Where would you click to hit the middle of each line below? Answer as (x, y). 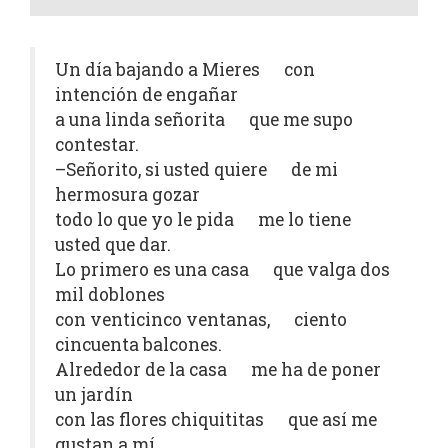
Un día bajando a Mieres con (185, 70)
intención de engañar (146, 95)
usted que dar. (113, 245)
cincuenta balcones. (138, 345)
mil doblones (110, 295)
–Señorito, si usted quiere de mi (196, 170)
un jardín (94, 395)
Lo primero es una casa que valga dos (222, 270)
